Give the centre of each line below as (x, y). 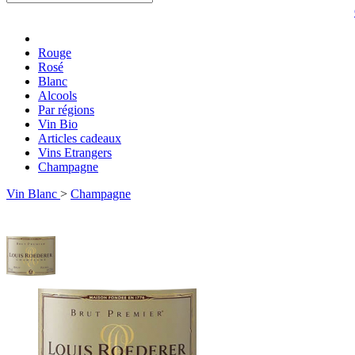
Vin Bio (58, 124)
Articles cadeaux (80, 138)
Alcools (57, 95)
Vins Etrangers (75, 153)
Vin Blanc (32, 194)
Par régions (66, 110)
